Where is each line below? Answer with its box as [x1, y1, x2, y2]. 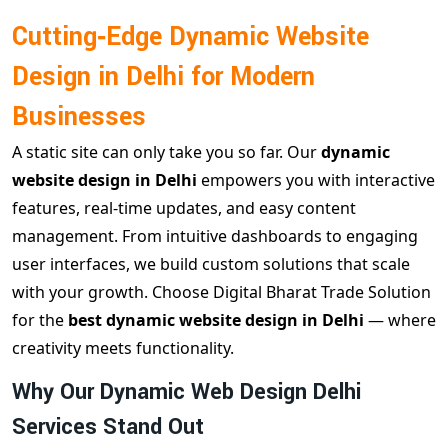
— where [368, 309, 436, 332]
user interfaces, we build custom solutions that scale [12, 253, 410, 276]
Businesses [12, 99, 146, 136]
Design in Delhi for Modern [12, 59, 315, 96]
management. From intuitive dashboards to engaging [12, 225, 418, 248]
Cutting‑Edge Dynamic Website [12, 19, 369, 56]
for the [12, 309, 68, 332]
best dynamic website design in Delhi [68, 309, 368, 332]
